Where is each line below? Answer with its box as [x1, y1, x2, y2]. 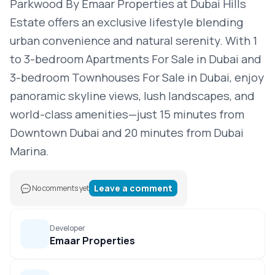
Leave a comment [94, 182, 172, 194]
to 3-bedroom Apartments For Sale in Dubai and [10, 51, 261, 67]
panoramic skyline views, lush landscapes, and [10, 88, 255, 104]
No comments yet [32, 183, 89, 193]
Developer [50, 223, 85, 233]
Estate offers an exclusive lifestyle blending [10, 14, 243, 30]
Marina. [10, 143, 49, 159]
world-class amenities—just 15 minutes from [10, 106, 244, 122]
